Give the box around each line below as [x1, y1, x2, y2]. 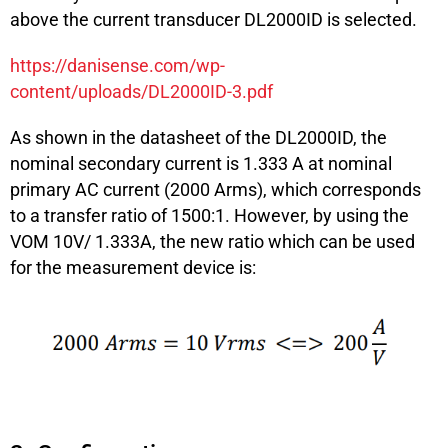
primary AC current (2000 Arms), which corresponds [10, 178, 421, 200]
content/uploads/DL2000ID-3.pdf [10, 80, 273, 102]
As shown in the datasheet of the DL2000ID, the [10, 126, 387, 148]
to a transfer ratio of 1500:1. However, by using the [10, 204, 409, 226]
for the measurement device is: [10, 256, 256, 278]
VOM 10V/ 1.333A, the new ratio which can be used [10, 230, 415, 252]
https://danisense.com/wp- [10, 54, 225, 76]
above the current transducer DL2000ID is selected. [10, 8, 417, 30]
